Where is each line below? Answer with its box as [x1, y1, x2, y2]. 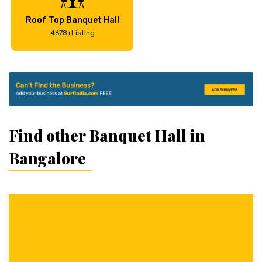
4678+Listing [50, 28, 95, 37]
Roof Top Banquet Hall [25, 15, 119, 25]
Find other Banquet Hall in [9, 125, 205, 146]
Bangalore [9, 147, 86, 168]
